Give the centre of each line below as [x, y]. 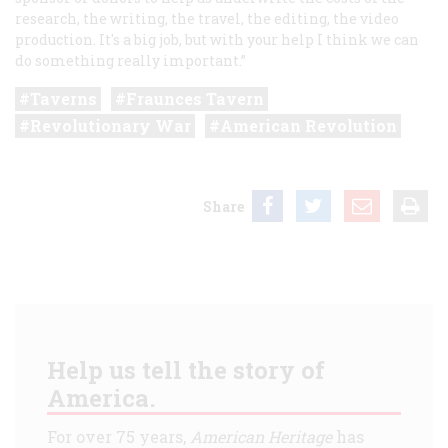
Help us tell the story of [186, 370]
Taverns [63, 99]
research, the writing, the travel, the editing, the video [207, 19]
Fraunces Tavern [195, 99]
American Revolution [308, 126]
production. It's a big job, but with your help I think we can [217, 40]
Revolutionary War [110, 126]
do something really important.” [130, 61]
